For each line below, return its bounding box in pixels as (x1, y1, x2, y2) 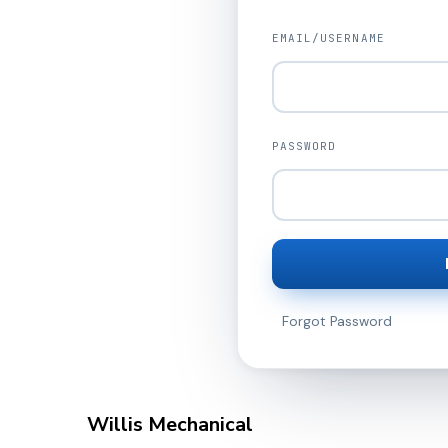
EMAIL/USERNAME (271, 30, 385, 45)
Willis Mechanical (87, 410, 253, 438)
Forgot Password (281, 312, 392, 330)
